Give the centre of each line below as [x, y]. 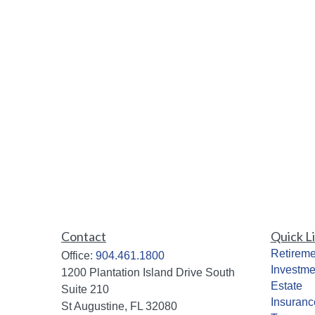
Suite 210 [85, 289]
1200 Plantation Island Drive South [148, 272]
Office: [78, 255]
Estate [286, 285]
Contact [84, 236]
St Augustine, [94, 306]
